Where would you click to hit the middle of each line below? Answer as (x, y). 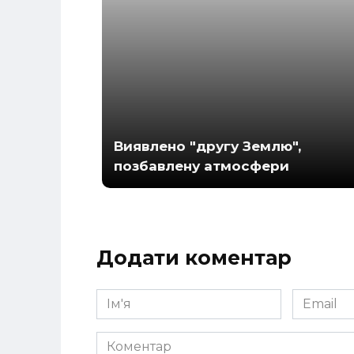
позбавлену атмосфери (202, 166)
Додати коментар (194, 257)
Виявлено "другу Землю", (208, 146)
